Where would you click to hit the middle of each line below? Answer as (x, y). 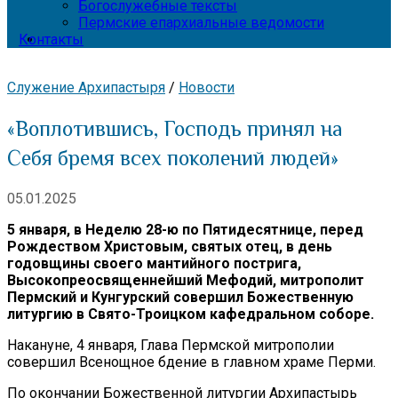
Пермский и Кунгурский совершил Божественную (180, 297)
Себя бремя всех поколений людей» (173, 157)
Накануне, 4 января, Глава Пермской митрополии (171, 345)
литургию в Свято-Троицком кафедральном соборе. (191, 314)
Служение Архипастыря (86, 88)
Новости (207, 88)
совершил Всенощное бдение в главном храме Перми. (191, 362)
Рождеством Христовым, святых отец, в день (170, 246)
